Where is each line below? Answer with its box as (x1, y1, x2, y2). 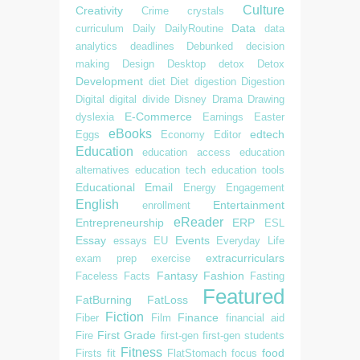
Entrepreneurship (76, 216, 164, 229)
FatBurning (76, 293, 132, 306)
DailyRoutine (164, 22, 223, 35)
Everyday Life (216, 235, 285, 247)
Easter (254, 111, 284, 123)
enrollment (141, 199, 190, 211)
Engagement (226, 182, 285, 194)
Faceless (76, 270, 118, 282)
